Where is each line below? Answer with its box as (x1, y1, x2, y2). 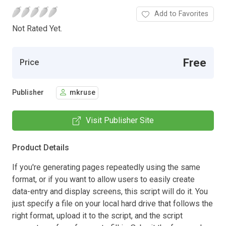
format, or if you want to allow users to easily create (12, 174, 195, 184)
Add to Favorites (154, 9, 208, 18)
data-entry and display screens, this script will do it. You (12, 186, 208, 196)
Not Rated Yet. (12, 23, 62, 33)
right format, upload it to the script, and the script (12, 210, 183, 220)
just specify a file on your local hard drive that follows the (12, 198, 213, 208)
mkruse (70, 88, 95, 97)
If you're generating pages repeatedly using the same (12, 162, 200, 172)
